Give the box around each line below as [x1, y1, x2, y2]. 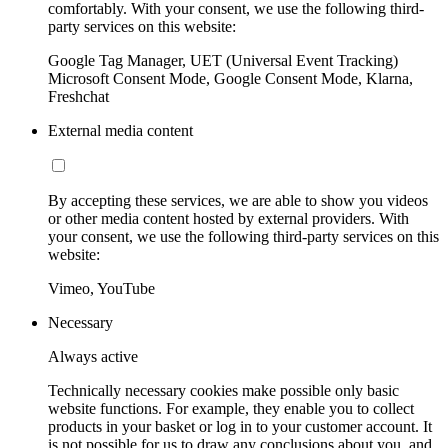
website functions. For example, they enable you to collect [48, 399, 414, 417]
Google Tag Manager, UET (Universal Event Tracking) [48, 51, 398, 69]
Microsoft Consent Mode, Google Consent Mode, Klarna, [48, 69, 413, 87]
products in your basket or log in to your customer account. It [48, 417, 432, 435]
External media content [48, 121, 193, 139]
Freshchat [48, 87, 109, 105]
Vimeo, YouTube [48, 279, 155, 297]
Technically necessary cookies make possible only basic [48, 381, 399, 399]
